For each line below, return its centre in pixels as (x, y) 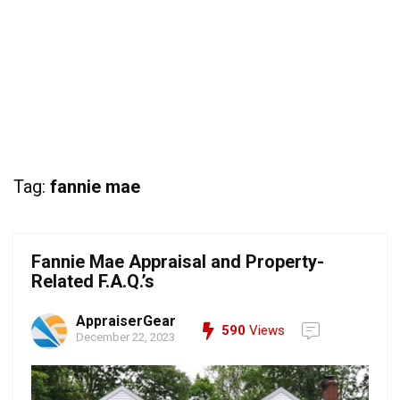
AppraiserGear (126, 321)
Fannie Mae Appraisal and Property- (178, 262)
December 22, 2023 (125, 337)
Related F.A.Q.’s (93, 281)
